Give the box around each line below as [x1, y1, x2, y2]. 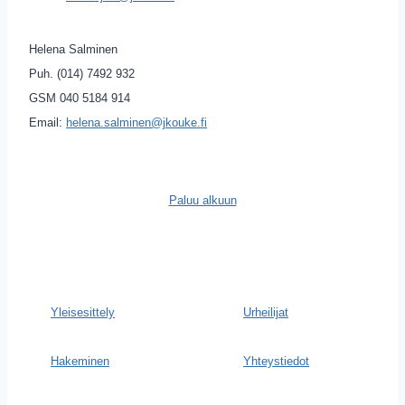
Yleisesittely [51, 306, 115, 319]
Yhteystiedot [243, 354, 309, 368]
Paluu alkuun [168, 193, 237, 207]
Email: [29, 116, 66, 129]
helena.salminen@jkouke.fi [66, 116, 207, 129]
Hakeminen [51, 354, 109, 368]
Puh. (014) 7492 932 [29, 67, 135, 80]
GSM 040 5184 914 [29, 91, 130, 105]
